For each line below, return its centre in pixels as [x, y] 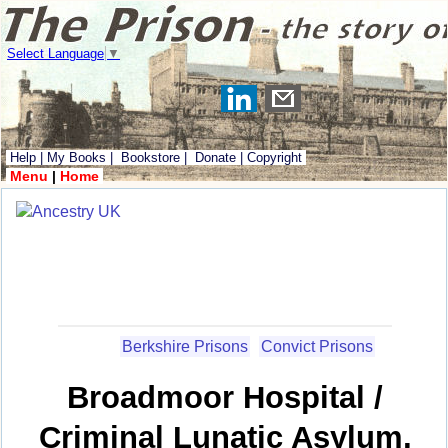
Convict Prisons [317, 346]
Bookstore [150, 157]
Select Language [55, 54]
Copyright [274, 157]
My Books [76, 157]
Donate [215, 157]
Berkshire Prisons [185, 346]
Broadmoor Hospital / [225, 398]
